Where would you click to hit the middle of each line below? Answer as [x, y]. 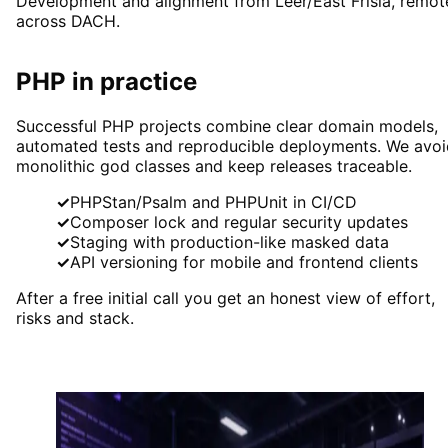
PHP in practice [106, 81]
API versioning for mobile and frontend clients [244, 261]
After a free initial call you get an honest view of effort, [225, 297]
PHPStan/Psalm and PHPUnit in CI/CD [213, 201]
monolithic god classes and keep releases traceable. [214, 165]
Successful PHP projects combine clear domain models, [227, 125]
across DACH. [68, 20]
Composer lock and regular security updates [239, 221]
